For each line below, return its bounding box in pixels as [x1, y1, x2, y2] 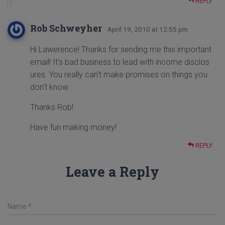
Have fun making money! [30, 123, 117, 133]
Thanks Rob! [30, 102, 73, 113]
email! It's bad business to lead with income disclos [30, 57, 209, 67]
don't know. [30, 82, 70, 92]
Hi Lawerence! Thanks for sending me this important [30, 45, 211, 55]
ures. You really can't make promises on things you [30, 70, 207, 80]
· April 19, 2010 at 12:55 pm [104, 25, 188, 34]
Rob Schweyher [30, 22, 102, 35]
